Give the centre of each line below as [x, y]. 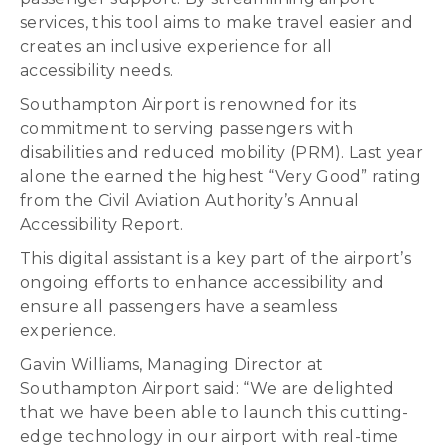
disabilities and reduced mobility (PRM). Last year [222, 152]
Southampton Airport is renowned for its [188, 104]
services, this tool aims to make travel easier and [217, 22]
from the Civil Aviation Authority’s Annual [190, 200]
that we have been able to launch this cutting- [214, 412]
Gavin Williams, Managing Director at [172, 364]
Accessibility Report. [102, 224]
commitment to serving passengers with [186, 128]
